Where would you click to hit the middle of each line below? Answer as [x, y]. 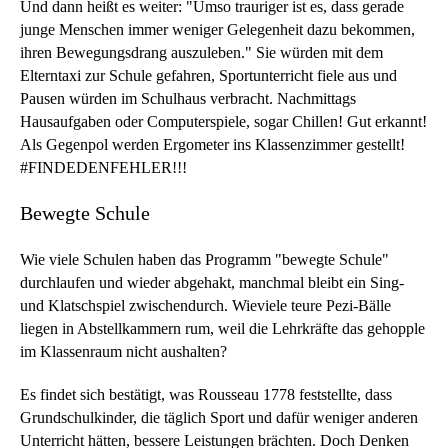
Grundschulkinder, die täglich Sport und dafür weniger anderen [219, 417]
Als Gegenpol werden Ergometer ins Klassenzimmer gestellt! [212, 144]
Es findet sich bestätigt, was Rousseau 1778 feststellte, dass [206, 394]
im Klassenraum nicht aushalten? [123, 351]
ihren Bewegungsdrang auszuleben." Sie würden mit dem [201, 52]
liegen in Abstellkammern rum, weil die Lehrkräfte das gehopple [222, 328]
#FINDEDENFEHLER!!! [103, 167]
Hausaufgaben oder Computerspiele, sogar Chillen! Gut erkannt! [223, 121]
